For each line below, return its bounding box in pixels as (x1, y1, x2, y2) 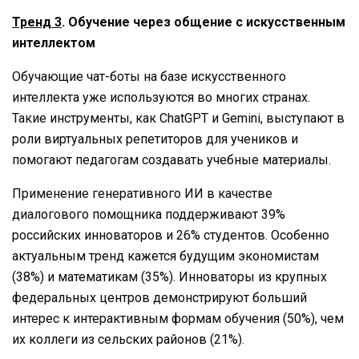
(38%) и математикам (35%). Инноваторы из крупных (12, 268, 327, 284)
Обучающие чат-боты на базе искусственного (12, 68, 286, 84)
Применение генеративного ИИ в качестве (12, 185, 272, 201)
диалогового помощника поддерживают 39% (12, 206, 285, 222)
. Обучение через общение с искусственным (62, 14, 345, 30)
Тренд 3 (12, 14, 62, 30)
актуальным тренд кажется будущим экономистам (12, 248, 319, 264)
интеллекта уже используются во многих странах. (12, 89, 310, 105)
